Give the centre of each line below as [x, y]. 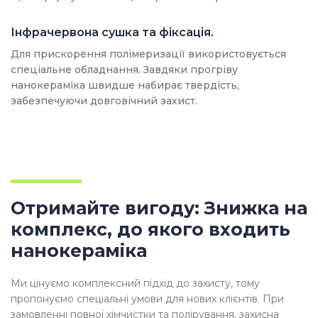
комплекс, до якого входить [150, 230]
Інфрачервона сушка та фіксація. [112, 33]
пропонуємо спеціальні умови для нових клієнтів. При [147, 299]
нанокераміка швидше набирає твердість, [125, 86]
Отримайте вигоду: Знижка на [159, 208]
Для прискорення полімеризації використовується [148, 54]
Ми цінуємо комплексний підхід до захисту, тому [135, 284]
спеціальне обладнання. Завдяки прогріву [124, 70]
